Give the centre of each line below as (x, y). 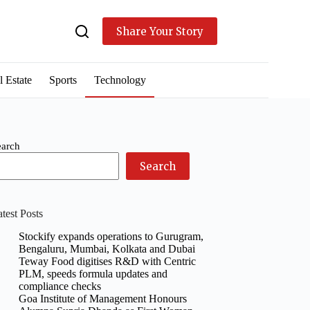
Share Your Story (159, 31)
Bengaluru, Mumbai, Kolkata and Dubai (107, 248)
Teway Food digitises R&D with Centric (108, 261)
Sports (63, 80)
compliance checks (60, 286)
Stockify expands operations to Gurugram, (111, 236)
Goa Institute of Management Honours (103, 298)
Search (158, 166)
